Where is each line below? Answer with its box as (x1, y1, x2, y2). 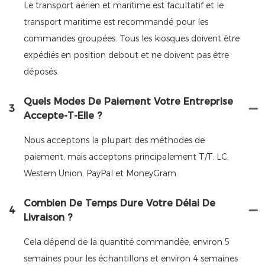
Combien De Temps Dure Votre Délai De (24, 197, 215, 209)
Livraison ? (24, 211, 72, 223)
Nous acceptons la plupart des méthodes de (24, 134, 205, 146)
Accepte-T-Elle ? (24, 109, 102, 121)
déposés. (24, 66, 59, 77)
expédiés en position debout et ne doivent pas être (24, 49, 229, 60)
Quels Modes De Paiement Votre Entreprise (24, 95, 233, 107)
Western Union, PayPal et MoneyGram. (24, 167, 178, 179)
